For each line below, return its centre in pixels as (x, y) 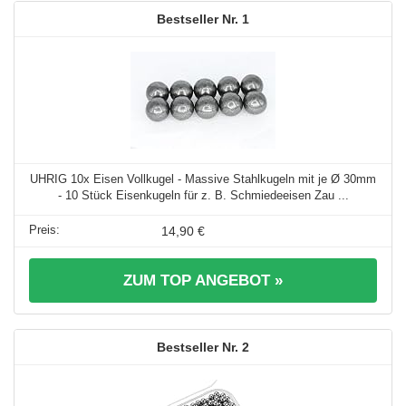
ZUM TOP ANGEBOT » (203, 280)
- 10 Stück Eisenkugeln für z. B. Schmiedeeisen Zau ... (203, 195)
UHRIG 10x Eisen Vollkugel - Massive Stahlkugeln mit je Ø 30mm (203, 179)
